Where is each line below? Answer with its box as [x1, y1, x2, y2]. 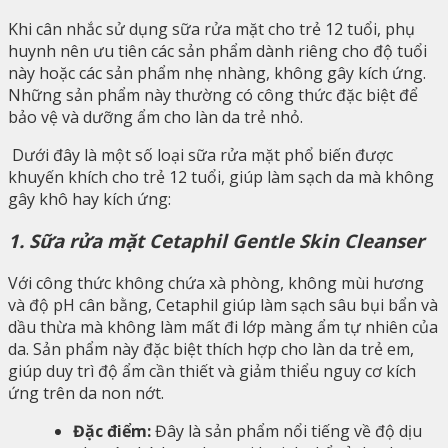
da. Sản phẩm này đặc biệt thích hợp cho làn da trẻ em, [8, 338, 414, 360]
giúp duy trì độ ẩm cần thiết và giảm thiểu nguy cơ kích [8, 360, 416, 382]
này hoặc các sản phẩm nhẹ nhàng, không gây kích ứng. [8, 61, 426, 84]
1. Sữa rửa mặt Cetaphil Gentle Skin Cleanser [8, 228, 424, 254]
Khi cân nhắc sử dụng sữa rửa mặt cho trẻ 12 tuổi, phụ [8, 17, 415, 40]
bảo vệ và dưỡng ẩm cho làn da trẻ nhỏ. [8, 105, 303, 128]
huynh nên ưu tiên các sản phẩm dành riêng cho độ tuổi [8, 39, 427, 62]
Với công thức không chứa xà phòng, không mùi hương [8, 272, 424, 294]
